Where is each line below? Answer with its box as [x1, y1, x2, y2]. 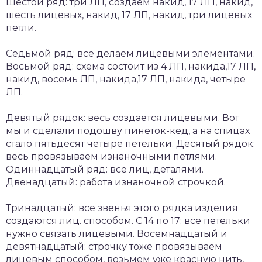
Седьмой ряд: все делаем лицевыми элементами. [6, 47, 255, 59]
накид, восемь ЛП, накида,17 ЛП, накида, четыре [6, 73, 246, 85]
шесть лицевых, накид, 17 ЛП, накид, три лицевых [6, 9, 252, 20]
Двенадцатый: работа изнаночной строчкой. [6, 176, 226, 188]
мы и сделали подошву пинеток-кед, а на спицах [6, 125, 250, 136]
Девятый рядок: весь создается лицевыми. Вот [6, 112, 239, 123]
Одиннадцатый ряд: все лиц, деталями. [6, 163, 204, 175]
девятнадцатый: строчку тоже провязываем [6, 240, 222, 252]
